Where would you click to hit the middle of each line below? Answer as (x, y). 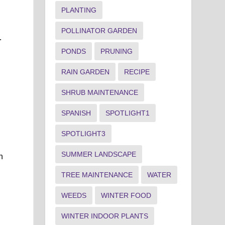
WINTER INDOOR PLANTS (105, 216)
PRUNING (117, 51)
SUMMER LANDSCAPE (99, 154)
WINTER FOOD (126, 195)
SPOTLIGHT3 (84, 133)
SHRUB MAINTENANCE (100, 92)
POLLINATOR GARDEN (99, 30)
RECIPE (137, 72)
